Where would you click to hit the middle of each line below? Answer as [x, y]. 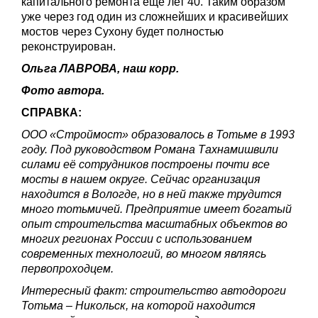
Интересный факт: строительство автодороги [154, 290]
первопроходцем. [67, 268]
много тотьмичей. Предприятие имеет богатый [157, 209]
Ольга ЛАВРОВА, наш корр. [100, 68]
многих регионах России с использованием [137, 238]
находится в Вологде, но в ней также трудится [152, 194]
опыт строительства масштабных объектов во [154, 224]
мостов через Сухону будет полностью [122, 31]
